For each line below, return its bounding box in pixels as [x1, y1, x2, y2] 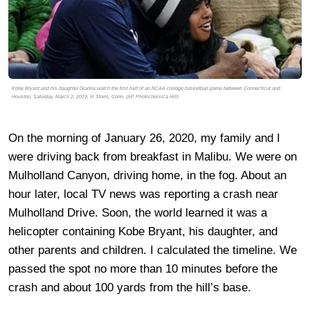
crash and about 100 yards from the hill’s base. [8, 280, 251, 294]
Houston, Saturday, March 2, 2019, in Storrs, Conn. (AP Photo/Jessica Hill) [12, 93, 179, 100]
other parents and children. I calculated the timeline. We [8, 243, 297, 257]
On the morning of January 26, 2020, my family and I [8, 131, 280, 145]
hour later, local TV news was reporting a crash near [8, 187, 278, 201]
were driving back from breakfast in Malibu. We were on [8, 149, 297, 163]
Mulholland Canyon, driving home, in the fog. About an [8, 168, 286, 182]
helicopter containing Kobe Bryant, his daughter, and [8, 224, 277, 238]
